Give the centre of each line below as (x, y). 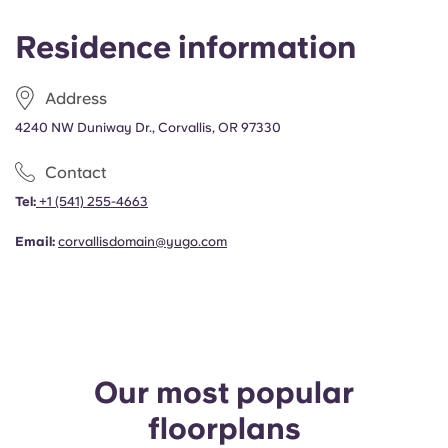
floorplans (224, 428)
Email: (35, 241)
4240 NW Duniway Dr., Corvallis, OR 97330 (148, 127)
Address (76, 98)
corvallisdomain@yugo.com (142, 241)
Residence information (185, 47)
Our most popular (224, 392)
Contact (75, 172)
